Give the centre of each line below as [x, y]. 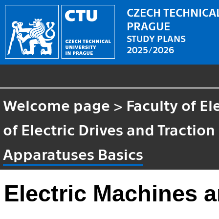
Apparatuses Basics [73, 153]
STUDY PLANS [156, 38]
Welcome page [57, 104]
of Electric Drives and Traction [109, 129]
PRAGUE [149, 25]
